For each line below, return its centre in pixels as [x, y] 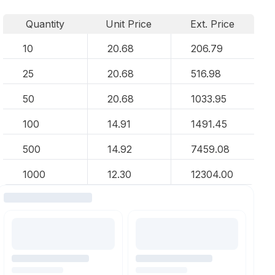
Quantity [45, 24]
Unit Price [129, 24]
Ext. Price [213, 24]
